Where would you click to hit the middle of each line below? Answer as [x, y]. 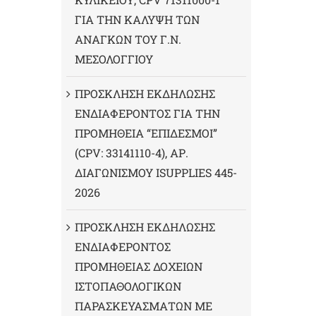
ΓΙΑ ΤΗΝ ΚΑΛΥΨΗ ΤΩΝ [137, 19]
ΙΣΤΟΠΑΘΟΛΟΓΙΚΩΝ [128, 286]
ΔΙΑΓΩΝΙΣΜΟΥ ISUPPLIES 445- [156, 172]
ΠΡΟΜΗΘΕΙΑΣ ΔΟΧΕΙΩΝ [139, 266]
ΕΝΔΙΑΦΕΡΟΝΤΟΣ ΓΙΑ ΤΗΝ [147, 113]
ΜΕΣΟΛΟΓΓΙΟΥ [114, 59]
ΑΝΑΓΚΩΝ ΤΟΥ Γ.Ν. [128, 39]
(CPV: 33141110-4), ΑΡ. [132, 152]
